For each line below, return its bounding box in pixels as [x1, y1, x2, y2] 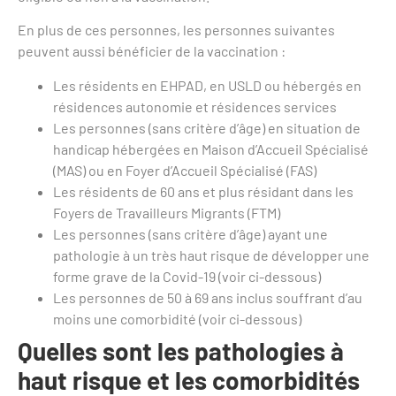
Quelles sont [18, 335, 157, 366]
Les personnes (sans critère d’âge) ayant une [53, 225, 328, 242]
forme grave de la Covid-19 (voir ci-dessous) [53, 267, 321, 285]
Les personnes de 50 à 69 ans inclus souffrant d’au [53, 288, 362, 306]
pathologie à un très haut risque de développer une [53, 246, 369, 263]
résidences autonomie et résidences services [53, 97, 337, 115]
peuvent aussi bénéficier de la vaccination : [18, 42, 286, 60]
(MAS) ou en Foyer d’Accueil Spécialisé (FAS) [53, 161, 316, 179]
